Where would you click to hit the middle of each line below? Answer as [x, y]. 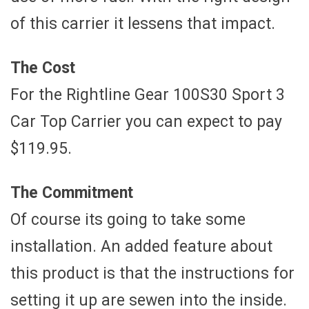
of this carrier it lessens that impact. [143, 23]
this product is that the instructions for [152, 273]
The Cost [43, 68]
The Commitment [72, 192]
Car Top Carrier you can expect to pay [146, 121]
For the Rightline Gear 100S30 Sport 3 [148, 94]
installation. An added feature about [141, 246]
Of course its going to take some [128, 219]
